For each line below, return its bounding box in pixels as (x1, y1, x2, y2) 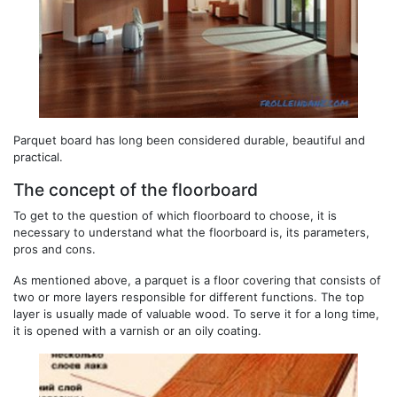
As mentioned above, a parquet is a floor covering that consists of (13, 272, 381, 287)
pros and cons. (13, 241, 96, 256)
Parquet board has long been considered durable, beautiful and (13, 132, 365, 147)
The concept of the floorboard (13, 178, 258, 200)
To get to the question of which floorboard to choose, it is (13, 207, 337, 222)
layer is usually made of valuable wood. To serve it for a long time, (13, 306, 379, 321)
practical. (13, 149, 63, 164)
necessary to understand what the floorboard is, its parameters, (13, 224, 370, 239)
